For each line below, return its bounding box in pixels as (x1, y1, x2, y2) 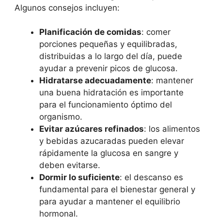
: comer (141, 27, 170, 37)
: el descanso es (120, 172, 183, 183)
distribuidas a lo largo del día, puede (39, 51, 182, 62)
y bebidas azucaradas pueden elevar (39, 136, 184, 146)
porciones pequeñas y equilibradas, (39, 39, 177, 49)
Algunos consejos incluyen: (15, 2, 120, 13)
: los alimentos (144, 124, 200, 134)
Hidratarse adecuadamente (39, 76, 151, 86)
